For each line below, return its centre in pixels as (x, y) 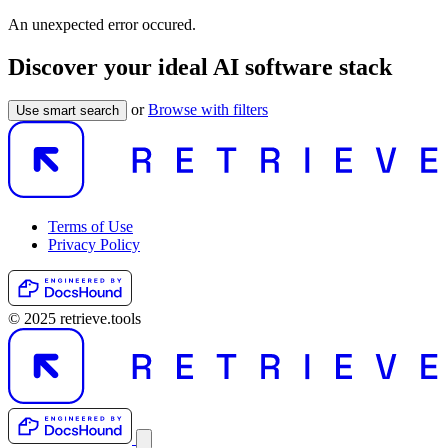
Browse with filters (208, 110)
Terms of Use (90, 226)
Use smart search (67, 111)
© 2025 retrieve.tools (74, 318)
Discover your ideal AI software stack (200, 66)
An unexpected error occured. (102, 24)
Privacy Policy (94, 244)
